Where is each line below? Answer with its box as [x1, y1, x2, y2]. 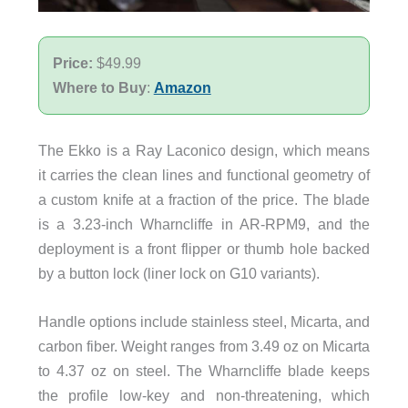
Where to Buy [52, 78, 147, 96]
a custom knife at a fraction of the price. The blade [37, 190, 371, 208]
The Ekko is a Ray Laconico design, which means [37, 141, 371, 158]
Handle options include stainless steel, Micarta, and [37, 313, 371, 331]
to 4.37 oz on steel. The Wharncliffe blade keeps [37, 362, 371, 380]
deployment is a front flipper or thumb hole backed [37, 240, 371, 257]
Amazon [153, 78, 211, 96]
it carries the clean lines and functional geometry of [37, 166, 371, 183]
